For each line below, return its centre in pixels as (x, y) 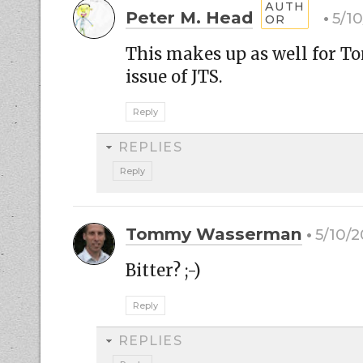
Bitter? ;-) (163, 270)
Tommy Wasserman (214, 233)
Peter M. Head (189, 17)
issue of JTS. (174, 77)
